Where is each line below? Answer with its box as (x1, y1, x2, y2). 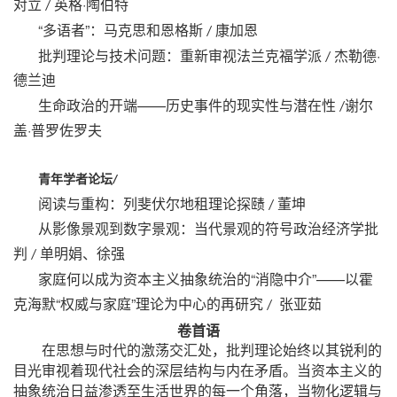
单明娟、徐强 (40, 245, 125, 261)
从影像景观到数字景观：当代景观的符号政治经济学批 (38, 221, 378, 237)
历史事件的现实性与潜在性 (166, 97, 336, 113)
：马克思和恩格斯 (90, 22, 203, 38)
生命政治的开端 (38, 97, 137, 113)
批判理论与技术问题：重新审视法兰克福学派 (38, 48, 322, 64)
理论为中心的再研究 (136, 296, 263, 312)
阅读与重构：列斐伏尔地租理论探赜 (38, 196, 265, 212)
